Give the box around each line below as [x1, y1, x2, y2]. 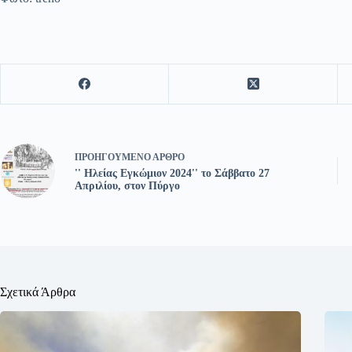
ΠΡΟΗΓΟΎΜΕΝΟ [75, 152, 152, 163]
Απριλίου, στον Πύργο [75, 180, 180, 192]
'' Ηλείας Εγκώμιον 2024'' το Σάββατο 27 [75, 167, 269, 180]
